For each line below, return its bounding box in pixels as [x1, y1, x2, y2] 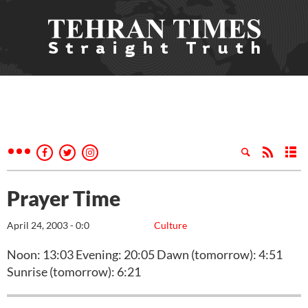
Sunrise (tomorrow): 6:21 [7, 264, 141, 279]
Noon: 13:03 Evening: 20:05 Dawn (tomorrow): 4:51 [7, 247, 283, 262]
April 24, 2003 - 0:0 [7, 219, 89, 231]
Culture [154, 219, 187, 231]
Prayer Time [7, 186, 120, 210]
